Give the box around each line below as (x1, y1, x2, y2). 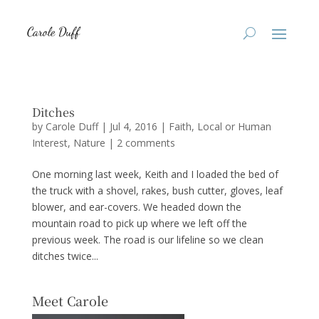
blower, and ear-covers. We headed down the (31, 200, 241, 214)
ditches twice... (31, 249, 98, 263)
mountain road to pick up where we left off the (31, 216, 247, 230)
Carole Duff (45, 120, 98, 133)
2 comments (116, 136, 175, 150)
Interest (31, 136, 68, 150)
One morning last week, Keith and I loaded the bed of (31, 167, 278, 181)
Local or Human (197, 120, 271, 133)
